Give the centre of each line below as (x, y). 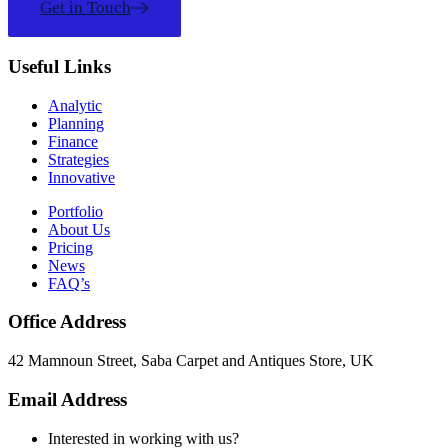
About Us (79, 229)
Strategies (78, 159)
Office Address (67, 322)
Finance (73, 141)
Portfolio (75, 211)
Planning (76, 123)
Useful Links (59, 66)
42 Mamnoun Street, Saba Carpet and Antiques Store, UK (191, 361)
